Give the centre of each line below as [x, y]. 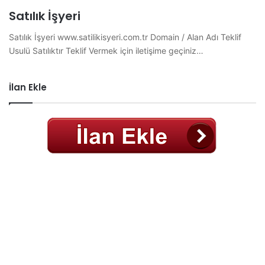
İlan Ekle [28, 87]
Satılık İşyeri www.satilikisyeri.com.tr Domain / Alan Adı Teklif [125, 37]
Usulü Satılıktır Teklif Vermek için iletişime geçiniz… [106, 50]
